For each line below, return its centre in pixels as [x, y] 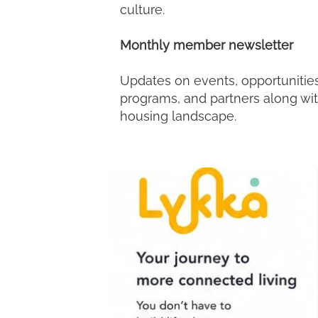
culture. [142, 10]
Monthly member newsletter [207, 45]
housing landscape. [178, 116]
